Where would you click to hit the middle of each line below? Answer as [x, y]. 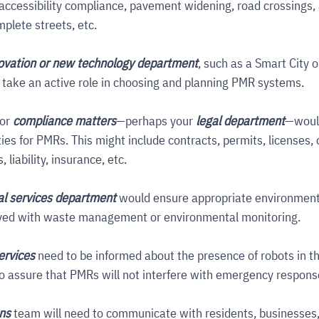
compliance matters [64, 121]
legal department [240, 121]
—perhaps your [156, 121]
